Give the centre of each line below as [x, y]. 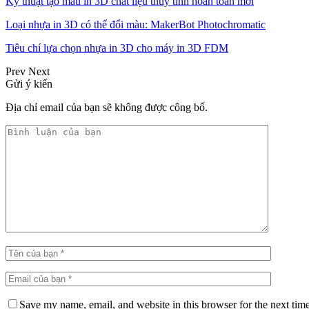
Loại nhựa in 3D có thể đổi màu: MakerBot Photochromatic [136, 24]
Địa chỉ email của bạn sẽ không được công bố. [107, 107]
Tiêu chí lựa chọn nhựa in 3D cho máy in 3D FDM [117, 48]
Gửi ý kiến [29, 83]
